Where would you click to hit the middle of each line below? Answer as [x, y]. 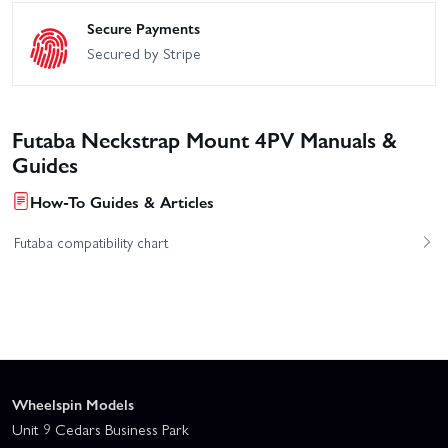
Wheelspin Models [73, 404]
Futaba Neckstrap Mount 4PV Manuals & [204, 138]
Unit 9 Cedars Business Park [100, 429]
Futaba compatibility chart [90, 241]
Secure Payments [143, 28]
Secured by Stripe [144, 53]
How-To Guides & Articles [122, 201]
